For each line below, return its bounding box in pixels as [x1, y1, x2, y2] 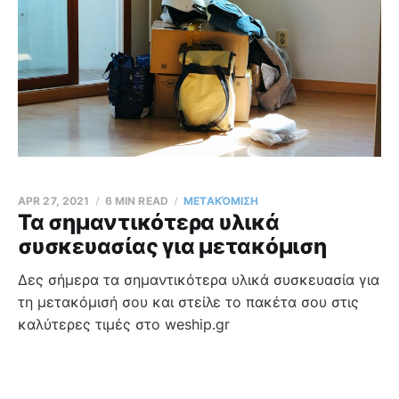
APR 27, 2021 [18, 193, 90, 208]
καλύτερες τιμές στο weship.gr [18, 314, 230, 333]
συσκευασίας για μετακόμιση [18, 232, 327, 259]
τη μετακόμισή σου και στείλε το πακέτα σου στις [18, 292, 359, 311]
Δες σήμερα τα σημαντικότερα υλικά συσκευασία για [18, 270, 379, 289]
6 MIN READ [104, 193, 168, 208]
